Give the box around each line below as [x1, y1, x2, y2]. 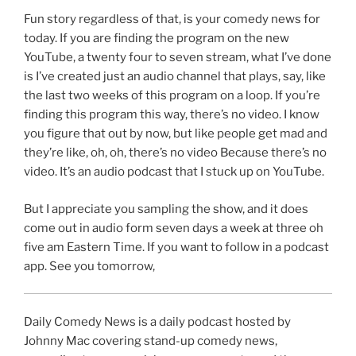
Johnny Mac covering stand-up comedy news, [24, 333, 277, 348]
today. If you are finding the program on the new [24, 31, 289, 46]
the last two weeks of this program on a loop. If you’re [24, 88, 320, 103]
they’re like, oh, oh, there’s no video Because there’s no [24, 145, 327, 161]
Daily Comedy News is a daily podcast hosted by [24, 314, 291, 329]
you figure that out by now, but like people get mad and [24, 126, 327, 141]
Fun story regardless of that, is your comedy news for [24, 12, 320, 27]
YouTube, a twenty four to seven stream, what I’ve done [24, 50, 331, 65]
